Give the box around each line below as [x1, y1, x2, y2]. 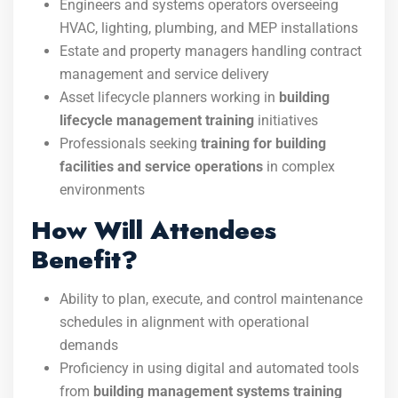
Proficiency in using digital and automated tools [60, 360, 359, 377]
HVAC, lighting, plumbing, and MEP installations [60, 20, 358, 36]
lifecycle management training [60, 112, 254, 129]
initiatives [254, 112, 318, 129]
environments [60, 181, 145, 198]
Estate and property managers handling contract [60, 43, 362, 60]
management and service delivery [60, 66, 269, 83]
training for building [201, 135, 326, 152]
